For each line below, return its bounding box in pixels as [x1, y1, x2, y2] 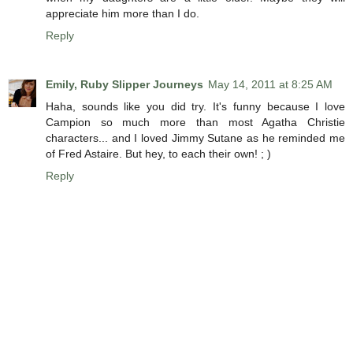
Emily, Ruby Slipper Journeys [46, 78, 203, 91]
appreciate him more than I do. [46, 7, 199, 20]
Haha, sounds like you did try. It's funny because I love [46, 100, 345, 113]
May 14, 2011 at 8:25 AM [208, 78, 333, 91]
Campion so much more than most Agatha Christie [46, 116, 345, 129]
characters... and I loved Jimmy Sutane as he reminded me [46, 132, 345, 145]
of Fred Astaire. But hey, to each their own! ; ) [46, 147, 271, 161]
